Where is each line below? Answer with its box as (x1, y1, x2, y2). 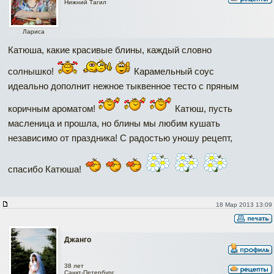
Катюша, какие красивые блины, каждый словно (8, 45, 212, 55)
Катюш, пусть (172, 103, 232, 114)
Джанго (64, 235, 91, 244)
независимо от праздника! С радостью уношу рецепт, (8, 133, 232, 143)
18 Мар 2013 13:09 (215, 201, 272, 208)
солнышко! (8, 66, 56, 76)
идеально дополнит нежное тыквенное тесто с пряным (8, 81, 239, 91)
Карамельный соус (131, 66, 214, 76)
